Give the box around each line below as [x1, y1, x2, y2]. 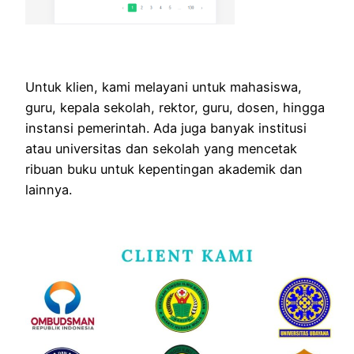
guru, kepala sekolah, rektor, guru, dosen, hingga [25, 99, 325, 115]
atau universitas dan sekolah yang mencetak [25, 140, 297, 156]
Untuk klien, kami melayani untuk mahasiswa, [25, 78, 302, 95]
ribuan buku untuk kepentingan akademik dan [25, 160, 303, 177]
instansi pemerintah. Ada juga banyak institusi [25, 119, 307, 136]
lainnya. [25, 181, 72, 198]
